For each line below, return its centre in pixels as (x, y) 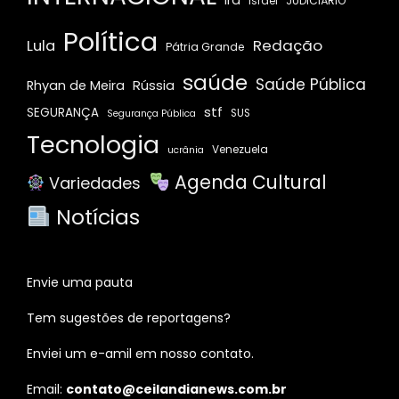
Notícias (95, 217)
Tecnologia (93, 145)
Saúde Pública (311, 85)
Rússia (154, 85)
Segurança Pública (151, 114)
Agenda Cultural (248, 182)
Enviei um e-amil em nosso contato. (140, 354)
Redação (288, 45)
